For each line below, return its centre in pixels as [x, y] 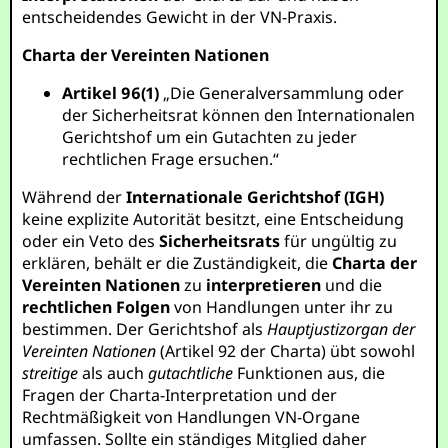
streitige [50, 373]
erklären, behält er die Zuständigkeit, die [177, 263]
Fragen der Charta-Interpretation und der [180, 395]
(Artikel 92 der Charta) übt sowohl [286, 351]
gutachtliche [191, 373]
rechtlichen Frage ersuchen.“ [171, 159]
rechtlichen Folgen [96, 307]
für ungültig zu [339, 241]
